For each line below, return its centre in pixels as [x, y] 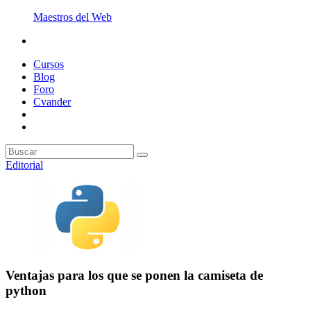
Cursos [49, 64]
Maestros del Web [73, 17]
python [26, 290]
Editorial [24, 165]
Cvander [52, 102]
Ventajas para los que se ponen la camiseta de [134, 275]
